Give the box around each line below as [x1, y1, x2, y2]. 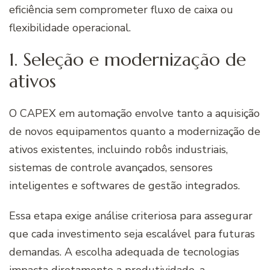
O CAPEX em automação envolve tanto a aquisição [9, 106, 260, 121]
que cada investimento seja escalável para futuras [9, 227, 255, 242]
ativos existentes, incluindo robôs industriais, [9, 142, 228, 157]
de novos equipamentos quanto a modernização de [9, 124, 260, 139]
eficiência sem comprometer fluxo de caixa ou [9, 2, 233, 17]
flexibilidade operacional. [9, 20, 131, 36]
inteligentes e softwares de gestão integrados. [9, 178, 243, 193]
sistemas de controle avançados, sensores [9, 160, 213, 175]
